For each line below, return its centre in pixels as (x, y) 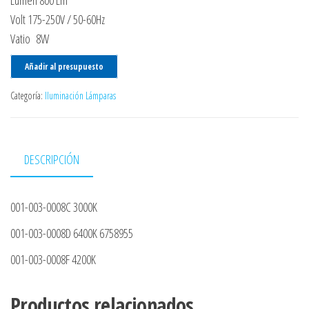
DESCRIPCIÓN (52, 160)
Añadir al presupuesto (64, 67)
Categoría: (28, 96)
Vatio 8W (30, 39)
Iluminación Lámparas (80, 96)
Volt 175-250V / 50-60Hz (58, 20)
